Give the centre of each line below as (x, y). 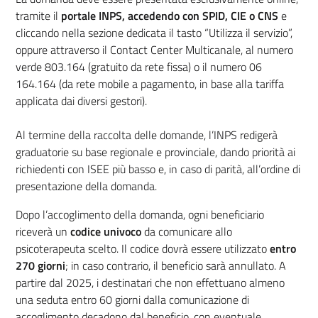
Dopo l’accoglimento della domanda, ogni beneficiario (140, 214)
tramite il (38, 15)
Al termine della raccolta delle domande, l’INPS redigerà (147, 135)
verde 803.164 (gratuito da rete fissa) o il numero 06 (139, 66)
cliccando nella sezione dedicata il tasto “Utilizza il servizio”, (154, 32)
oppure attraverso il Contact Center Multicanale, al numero (154, 49)
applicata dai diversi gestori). (81, 100)
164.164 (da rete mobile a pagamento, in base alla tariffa (150, 83)
